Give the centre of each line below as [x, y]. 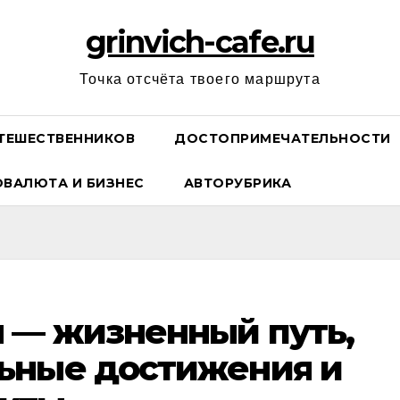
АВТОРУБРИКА [237, 183]
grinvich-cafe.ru [200, 42]
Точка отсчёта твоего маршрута [200, 79]
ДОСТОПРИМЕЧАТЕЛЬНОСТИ [283, 138]
